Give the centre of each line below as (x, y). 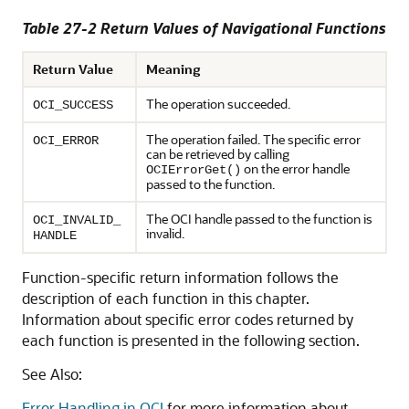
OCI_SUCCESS (73, 105)
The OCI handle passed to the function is (259, 219)
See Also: (52, 374)
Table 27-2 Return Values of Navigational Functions (204, 28)
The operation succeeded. (218, 104)
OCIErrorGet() (194, 170)
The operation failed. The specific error (253, 140)
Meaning (173, 69)
